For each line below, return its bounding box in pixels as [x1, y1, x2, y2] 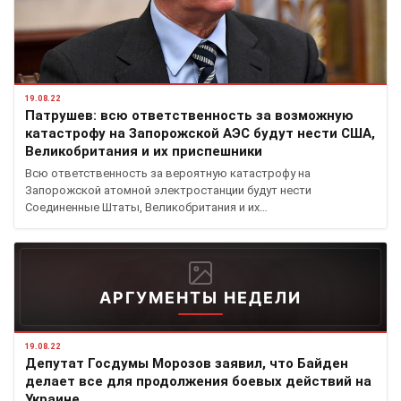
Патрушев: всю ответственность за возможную [25, 107, 354, 124]
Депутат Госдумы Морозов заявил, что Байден [25, 355, 348, 372]
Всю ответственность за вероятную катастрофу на [25, 166, 311, 181]
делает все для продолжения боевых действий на [25, 373, 371, 390]
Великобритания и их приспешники [25, 143, 262, 160]
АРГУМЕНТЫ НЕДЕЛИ [99, 288, 302, 308]
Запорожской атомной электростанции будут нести [25, 183, 311, 198]
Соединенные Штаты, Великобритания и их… [25, 200, 268, 215]
